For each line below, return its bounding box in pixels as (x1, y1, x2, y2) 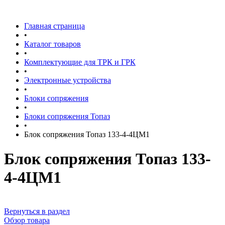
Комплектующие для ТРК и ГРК (24, 58, 136, 66)
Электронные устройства (24, 76, 111, 84)
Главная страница (24, 22, 85, 30)
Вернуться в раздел (4, 206, 70, 215)
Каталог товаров (24, 40, 81, 48)
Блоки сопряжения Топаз (24, 112, 110, 121)
